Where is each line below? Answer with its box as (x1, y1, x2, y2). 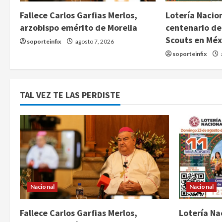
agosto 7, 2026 (74, 38, 114, 46)
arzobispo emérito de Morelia (20, 22, 137, 34)
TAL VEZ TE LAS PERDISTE (20, 89, 120, 101)
